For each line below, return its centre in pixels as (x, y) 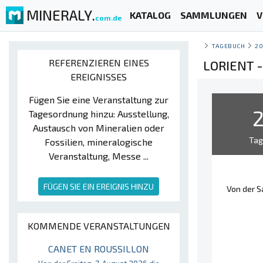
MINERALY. (61, 15)
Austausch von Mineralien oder (99, 128)
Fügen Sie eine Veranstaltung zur (99, 100)
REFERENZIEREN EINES (99, 63)
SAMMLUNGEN (213, 15)
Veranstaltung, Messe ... (99, 156)
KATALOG (150, 15)
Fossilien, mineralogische (99, 142)
